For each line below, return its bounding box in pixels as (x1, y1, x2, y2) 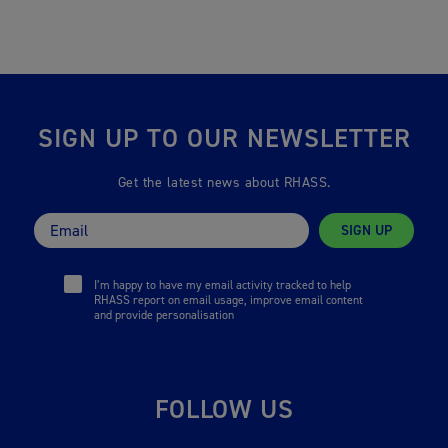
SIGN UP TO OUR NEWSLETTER (37, 120, 411, 155)
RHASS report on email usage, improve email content (94, 291, 364, 308)
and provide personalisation (94, 306, 235, 323)
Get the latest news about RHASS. (117, 172, 331, 192)
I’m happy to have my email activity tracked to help (94, 276, 352, 293)
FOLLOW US (154, 391, 294, 426)
